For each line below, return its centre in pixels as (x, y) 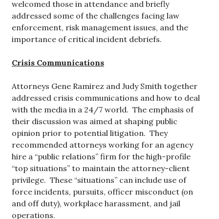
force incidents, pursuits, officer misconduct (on (102, 192)
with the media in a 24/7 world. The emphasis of (103, 110)
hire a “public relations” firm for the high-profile (101, 157)
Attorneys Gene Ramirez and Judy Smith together (105, 86)
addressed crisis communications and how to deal (106, 98)
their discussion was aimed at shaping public (95, 121)
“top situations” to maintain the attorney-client (101, 168)
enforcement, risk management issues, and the (100, 28)
